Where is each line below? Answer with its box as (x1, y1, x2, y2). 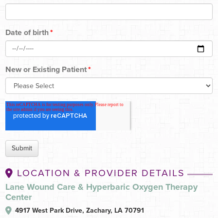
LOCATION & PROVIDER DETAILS (17, 167, 184, 180)
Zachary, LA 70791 (86, 206, 144, 215)
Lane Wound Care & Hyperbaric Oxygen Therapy (5, 182, 198, 193)
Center (5, 192, 32, 203)
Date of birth (5, 28, 49, 38)
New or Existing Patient (5, 65, 87, 75)
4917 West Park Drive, (15, 206, 84, 215)
